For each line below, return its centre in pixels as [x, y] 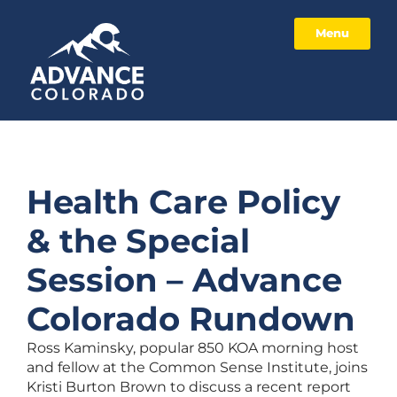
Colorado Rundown [191, 319]
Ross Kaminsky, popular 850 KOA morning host [193, 348]
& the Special [138, 241]
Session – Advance [184, 280]
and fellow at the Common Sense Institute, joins [197, 368]
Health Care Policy [183, 202]
